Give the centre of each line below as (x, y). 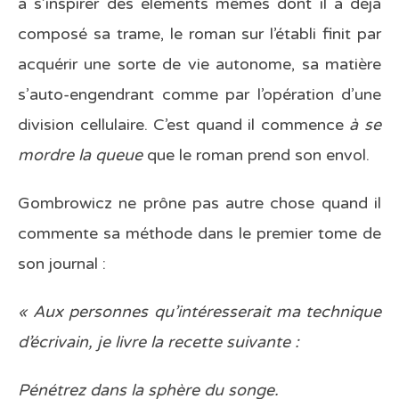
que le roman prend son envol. (258, 155)
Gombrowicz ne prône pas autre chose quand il (199, 204)
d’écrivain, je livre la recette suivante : (159, 342)
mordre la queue (82, 155)
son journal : (62, 264)
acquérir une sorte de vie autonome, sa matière (199, 65)
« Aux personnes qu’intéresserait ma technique (199, 312)
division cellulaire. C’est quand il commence (184, 125)
